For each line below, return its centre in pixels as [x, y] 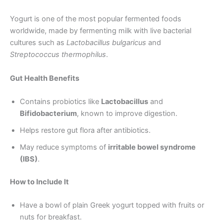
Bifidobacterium [48, 114]
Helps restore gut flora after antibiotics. [85, 131]
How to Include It [39, 182]
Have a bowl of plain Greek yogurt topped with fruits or [112, 205]
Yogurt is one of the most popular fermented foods [96, 19]
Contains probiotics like [60, 102]
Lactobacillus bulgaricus [106, 43]
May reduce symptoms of [64, 147]
